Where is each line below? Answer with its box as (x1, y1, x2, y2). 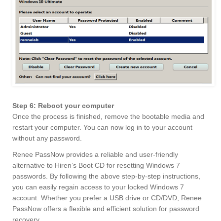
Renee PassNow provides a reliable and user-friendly (12, 150, 178, 159)
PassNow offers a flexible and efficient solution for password (12, 205, 199, 213)
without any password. (12, 134, 82, 143)
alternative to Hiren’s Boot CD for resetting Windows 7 (12, 161, 180, 170)
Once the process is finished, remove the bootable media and (12, 112, 204, 121)
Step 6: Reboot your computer (12, 102, 114, 110)
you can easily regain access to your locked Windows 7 (12, 183, 184, 191)
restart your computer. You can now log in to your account (12, 123, 192, 132)
